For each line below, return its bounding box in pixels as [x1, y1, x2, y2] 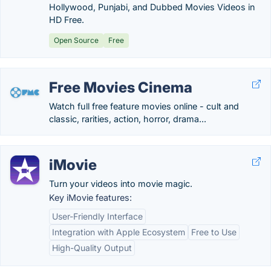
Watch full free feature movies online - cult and [49, 101, 239, 111]
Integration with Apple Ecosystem [52, 227, 185, 237]
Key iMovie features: [49, 192, 132, 203]
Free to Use [191, 227, 237, 237]
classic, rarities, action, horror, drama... [49, 114, 206, 124]
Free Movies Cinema [49, 79, 192, 96]
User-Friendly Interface [52, 211, 143, 221]
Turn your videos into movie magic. [49, 178, 192, 189]
